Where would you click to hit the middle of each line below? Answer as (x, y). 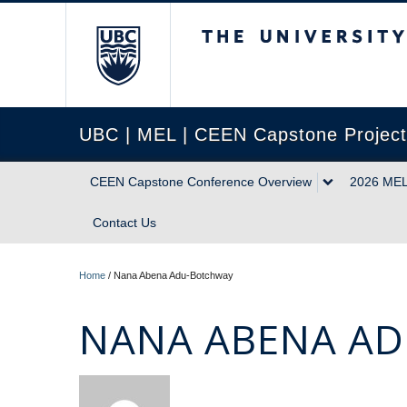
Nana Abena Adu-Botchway (174, 275)
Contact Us (124, 223)
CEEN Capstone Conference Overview (201, 182)
